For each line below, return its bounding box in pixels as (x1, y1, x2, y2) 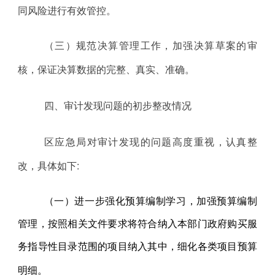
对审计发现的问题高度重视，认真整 (87, 134, 257, 149)
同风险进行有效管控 (18, 2, 107, 17)
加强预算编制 (196, 193, 257, 207)
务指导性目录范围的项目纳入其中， (18, 238, 178, 253)
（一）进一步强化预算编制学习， (44, 193, 197, 207)
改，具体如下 (18, 158, 77, 172)
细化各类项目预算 (177, 238, 257, 253)
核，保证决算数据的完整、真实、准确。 (18, 61, 195, 76)
